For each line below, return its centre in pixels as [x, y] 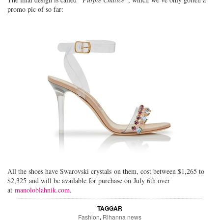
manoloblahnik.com [42, 190]
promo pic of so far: [35, 9]
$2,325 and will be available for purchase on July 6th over [89, 181]
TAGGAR [110, 208]
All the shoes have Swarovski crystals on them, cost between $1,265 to [106, 171]
